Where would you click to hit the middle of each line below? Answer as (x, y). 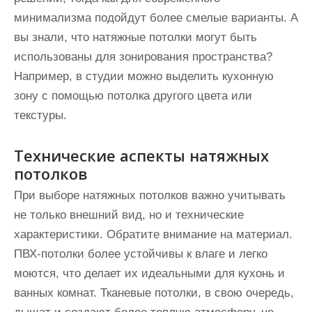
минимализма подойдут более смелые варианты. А (156, 18)
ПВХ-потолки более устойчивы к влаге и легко (141, 254)
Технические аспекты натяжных (141, 155)
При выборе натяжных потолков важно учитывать (150, 195)
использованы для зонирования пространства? (143, 57)
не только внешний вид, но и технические (129, 215)
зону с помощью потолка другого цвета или (133, 96)
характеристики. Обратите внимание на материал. (153, 234)
